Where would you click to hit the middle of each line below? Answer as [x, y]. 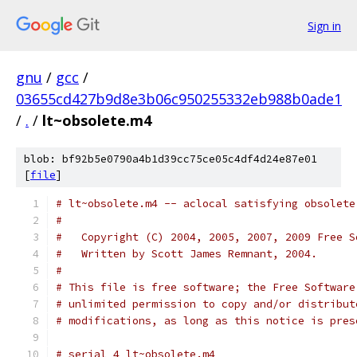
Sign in [324, 25]
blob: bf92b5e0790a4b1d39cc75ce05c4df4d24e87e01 [171, 159]
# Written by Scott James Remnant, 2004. [186, 254]
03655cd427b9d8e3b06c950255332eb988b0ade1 [179, 99]
